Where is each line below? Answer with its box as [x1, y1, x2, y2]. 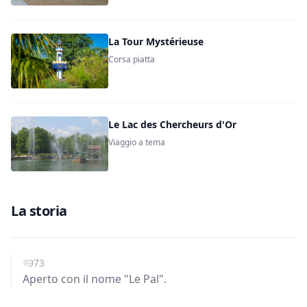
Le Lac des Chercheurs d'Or [108, 118, 237, 131]
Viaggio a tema [108, 136, 166, 148]
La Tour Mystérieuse [108, 35, 204, 48]
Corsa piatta [108, 53, 156, 65]
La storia [11, 201, 67, 220]
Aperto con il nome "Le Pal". [23, 271, 167, 286]
